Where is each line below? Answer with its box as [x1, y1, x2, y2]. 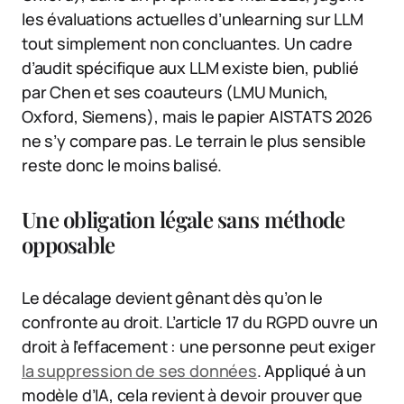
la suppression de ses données [22, 359, 257, 381]
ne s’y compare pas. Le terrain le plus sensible [22, 129, 366, 151]
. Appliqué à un [256, 359, 367, 381]
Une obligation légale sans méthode [22, 204, 345, 234]
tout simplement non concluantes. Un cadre [22, 32, 353, 54]
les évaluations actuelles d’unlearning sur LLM [22, 7, 363, 30]
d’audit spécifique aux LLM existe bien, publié [22, 56, 359, 78]
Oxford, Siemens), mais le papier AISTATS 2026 [22, 105, 372, 127]
